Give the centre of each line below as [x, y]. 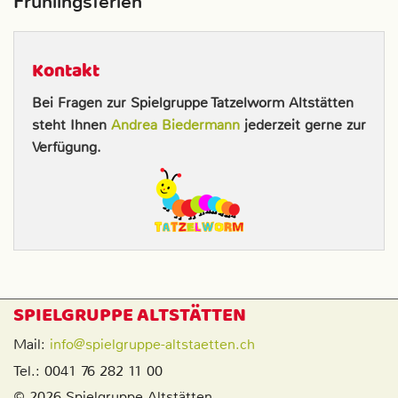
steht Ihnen [72, 124]
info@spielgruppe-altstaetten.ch [152, 345]
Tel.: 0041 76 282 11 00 [88, 371]
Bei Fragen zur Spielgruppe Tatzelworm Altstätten [193, 102]
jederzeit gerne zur [303, 124]
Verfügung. [67, 147]
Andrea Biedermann [175, 124]
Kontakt [66, 72]
